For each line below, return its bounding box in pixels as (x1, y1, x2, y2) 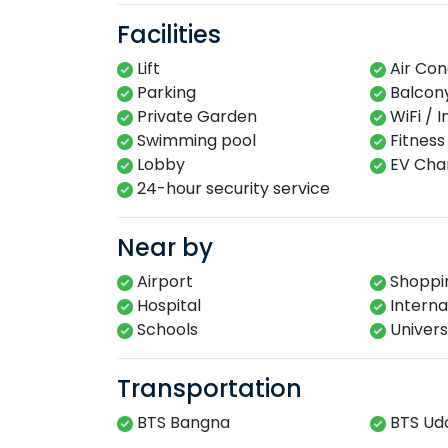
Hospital (133, 294, 201, 318)
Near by (117, 231, 213, 265)
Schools (133, 318, 198, 342)
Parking (133, 81, 196, 105)
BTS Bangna (133, 411, 230, 435)
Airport (133, 270, 193, 294)
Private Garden (133, 105, 257, 129)
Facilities (117, 18, 221, 52)
